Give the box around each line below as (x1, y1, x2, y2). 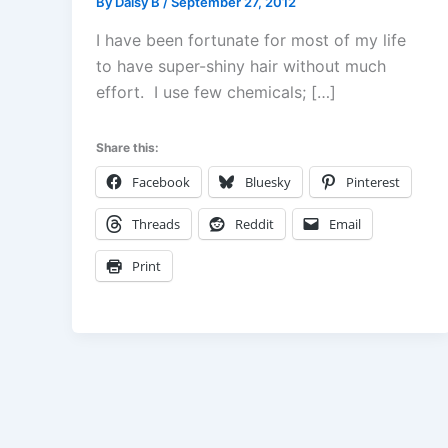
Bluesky (245, 172, 291, 191)
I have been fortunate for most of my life (96, 29, 406, 50)
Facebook (132, 172, 190, 191)
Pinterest (346, 172, 400, 191)
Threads (132, 214, 180, 233)
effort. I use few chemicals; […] (96, 81, 336, 102)
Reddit (235, 214, 274, 233)
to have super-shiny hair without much (96, 55, 386, 76)
